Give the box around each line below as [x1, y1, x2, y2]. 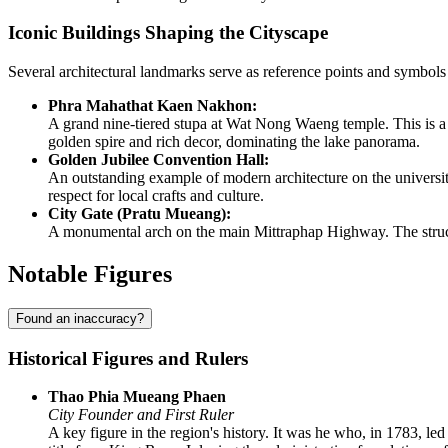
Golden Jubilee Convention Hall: [48, 151, 269, 169]
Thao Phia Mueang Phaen [48, 388, 226, 406]
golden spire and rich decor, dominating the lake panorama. [48, 133, 420, 151]
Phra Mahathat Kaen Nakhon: [48, 97, 257, 115]
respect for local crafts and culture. [48, 187, 264, 205]
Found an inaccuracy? [16, 311, 144, 326]
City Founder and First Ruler [48, 406, 234, 424]
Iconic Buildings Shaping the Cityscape [8, 22, 328, 44]
